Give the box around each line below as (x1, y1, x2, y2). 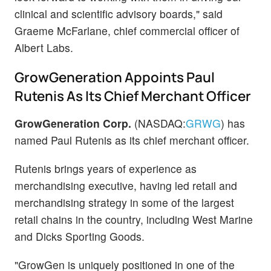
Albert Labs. (15, 39, 73, 55)
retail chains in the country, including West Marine (15, 211, 253, 227)
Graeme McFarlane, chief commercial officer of (15, 22, 240, 38)
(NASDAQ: (131, 115, 186, 131)
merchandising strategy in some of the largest (15, 194, 234, 210)
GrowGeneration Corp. (15, 115, 131, 131)
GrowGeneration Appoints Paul (15, 67, 215, 87)
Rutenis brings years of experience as (15, 160, 197, 176)
